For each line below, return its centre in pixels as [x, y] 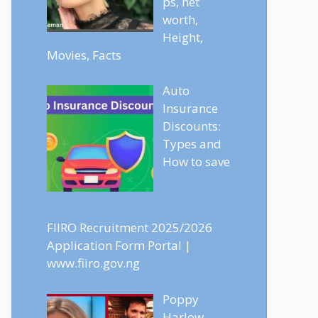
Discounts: [191, 126]
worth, [180, 19]
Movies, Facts [84, 55]
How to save [196, 161]
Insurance [190, 108]
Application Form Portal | [119, 246]
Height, [182, 37]
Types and [192, 144]
